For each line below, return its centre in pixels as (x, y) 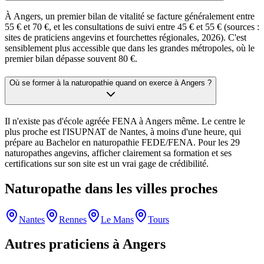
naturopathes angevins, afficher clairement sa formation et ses (118, 153)
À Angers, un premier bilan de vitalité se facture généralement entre (130, 16)
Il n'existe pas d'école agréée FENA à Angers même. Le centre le (125, 121)
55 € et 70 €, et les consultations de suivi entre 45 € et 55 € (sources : (132, 27)
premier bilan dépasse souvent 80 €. (71, 59)
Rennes (73, 219)
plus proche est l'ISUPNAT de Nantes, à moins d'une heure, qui (123, 131)
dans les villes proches (149, 188)
